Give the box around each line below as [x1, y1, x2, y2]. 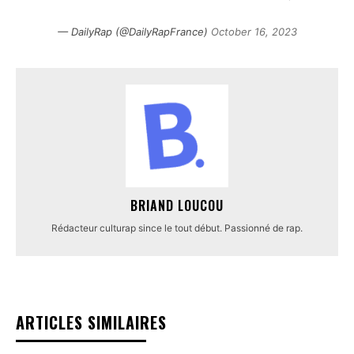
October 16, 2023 [210, 25, 297, 39]
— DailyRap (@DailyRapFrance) [57, 25, 211, 39]
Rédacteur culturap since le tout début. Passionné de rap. [51, 222, 303, 235]
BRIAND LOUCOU [130, 196, 224, 216]
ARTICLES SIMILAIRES [16, 311, 167, 335]
